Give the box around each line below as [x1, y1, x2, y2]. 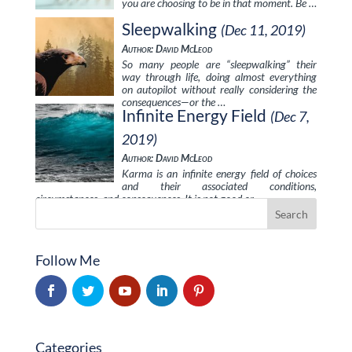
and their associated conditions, [121, 179, 317, 192]
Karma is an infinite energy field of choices [121, 167, 317, 180]
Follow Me [35, 251, 100, 269]
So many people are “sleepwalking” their [121, 57, 317, 71]
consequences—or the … [121, 95, 225, 108]
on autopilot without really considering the [121, 82, 317, 96]
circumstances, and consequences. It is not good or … [35, 192, 264, 205]
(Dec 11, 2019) [220, 21, 306, 38]
